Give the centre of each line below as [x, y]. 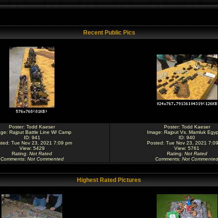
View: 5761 [187, 148]
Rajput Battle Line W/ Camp [40, 132]
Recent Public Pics [109, 33]
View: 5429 [32, 148]
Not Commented [45, 159]
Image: [155, 132]
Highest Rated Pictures [109, 180]
